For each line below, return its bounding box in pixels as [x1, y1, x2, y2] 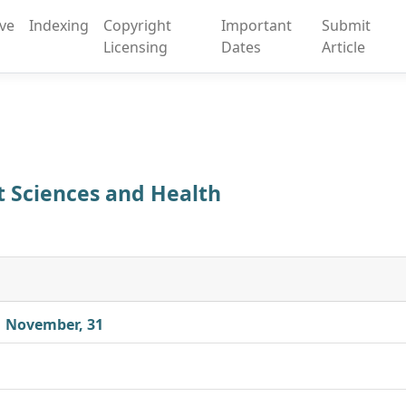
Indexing [29, 15, 90, 35]
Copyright [103, 15, 172, 35]
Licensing [103, 37, 169, 57]
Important [220, 15, 292, 35]
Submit [321, 15, 371, 35]
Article [321, 37, 365, 57]
